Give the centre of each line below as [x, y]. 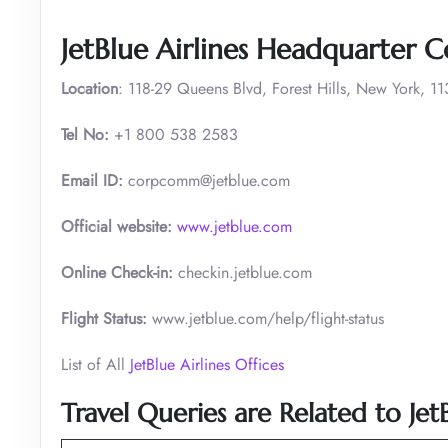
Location [89, 88]
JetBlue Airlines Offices [207, 364]
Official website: [116, 226]
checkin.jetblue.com [242, 272]
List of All [95, 364]
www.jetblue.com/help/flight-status [265, 318]
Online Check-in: [117, 272]
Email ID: [92, 180]
